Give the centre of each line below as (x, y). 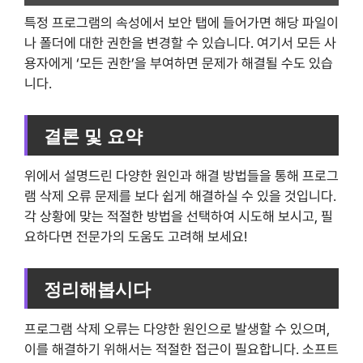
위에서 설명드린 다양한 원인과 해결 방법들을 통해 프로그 (181, 176)
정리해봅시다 (97, 288)
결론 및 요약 (93, 135)
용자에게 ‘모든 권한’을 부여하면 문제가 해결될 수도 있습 (179, 64)
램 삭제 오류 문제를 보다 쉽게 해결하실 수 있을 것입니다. (180, 196)
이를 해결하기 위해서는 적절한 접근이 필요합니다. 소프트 (181, 349)
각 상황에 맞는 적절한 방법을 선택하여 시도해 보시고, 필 (179, 217)
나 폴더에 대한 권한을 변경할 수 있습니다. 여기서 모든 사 (180, 43)
